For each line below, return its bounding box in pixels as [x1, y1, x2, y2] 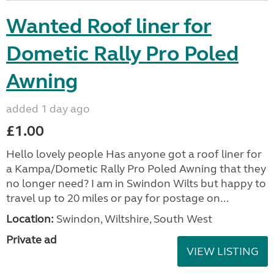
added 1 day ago [6, 102, 90, 116]
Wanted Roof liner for [6, 13, 212, 39]
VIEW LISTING [187, 245, 259, 258]
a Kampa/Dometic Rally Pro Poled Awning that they [6, 162, 266, 176]
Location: [6, 212, 54, 226]
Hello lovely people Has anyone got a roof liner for [6, 147, 262, 161]
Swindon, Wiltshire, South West [54, 212, 212, 226]
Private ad [6, 233, 57, 246]
